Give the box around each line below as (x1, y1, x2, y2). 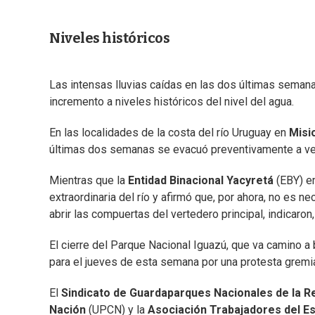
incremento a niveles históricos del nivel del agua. (49, 95, 294, 109)
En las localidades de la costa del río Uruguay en (49, 126, 289, 140)
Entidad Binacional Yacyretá (128, 174, 276, 188)
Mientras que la (49, 174, 128, 188)
